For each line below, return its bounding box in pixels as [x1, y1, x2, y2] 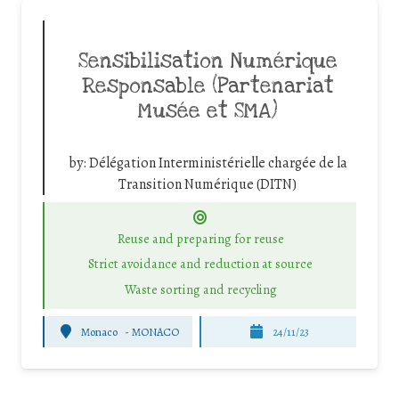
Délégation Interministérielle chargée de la [88, 152, 347, 173]
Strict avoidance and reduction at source [88, 255, 313, 273]
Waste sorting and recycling [124, 280, 277, 298]
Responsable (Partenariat [81, 72, 334, 100]
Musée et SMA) [137, 97, 278, 125]
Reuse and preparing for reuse [117, 229, 284, 248]
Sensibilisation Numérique [77, 47, 338, 75]
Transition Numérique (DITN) [118, 174, 297, 194]
